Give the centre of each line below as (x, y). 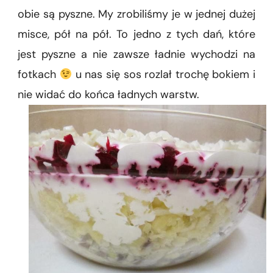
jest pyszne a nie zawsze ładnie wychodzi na (136, 55)
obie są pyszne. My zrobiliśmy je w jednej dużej (136, 14)
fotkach (39, 75)
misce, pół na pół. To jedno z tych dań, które (136, 34)
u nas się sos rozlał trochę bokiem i (164, 75)
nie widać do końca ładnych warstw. (108, 95)
